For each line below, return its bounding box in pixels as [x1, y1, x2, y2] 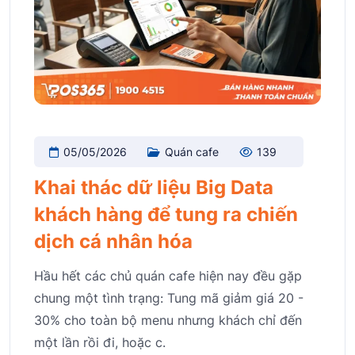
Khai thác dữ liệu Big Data [34, 175, 273, 199]
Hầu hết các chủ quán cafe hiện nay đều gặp [34, 267, 302, 284]
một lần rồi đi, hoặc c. [34, 334, 166, 350]
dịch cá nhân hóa [34, 229, 193, 253]
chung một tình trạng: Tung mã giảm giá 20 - [34, 289, 303, 306]
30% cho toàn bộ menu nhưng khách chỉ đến [34, 311, 302, 328]
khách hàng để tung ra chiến [34, 202, 298, 226]
